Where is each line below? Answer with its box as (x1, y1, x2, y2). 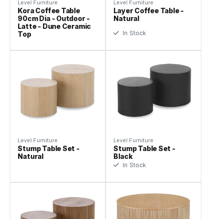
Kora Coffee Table (18, 6, 80, 15)
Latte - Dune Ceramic (18, 22, 91, 31)
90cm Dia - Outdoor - (18, 14, 90, 23)
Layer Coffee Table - (113, 6, 184, 15)
